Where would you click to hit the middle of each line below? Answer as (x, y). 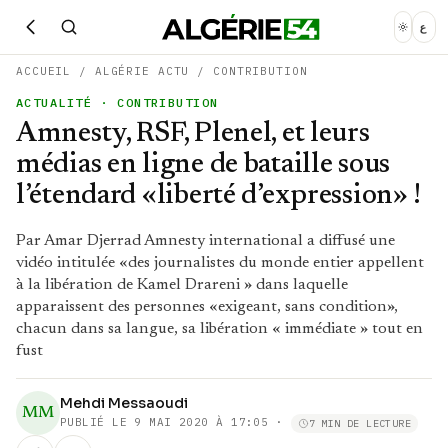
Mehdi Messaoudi (124, 403)
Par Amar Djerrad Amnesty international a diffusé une (205, 241)
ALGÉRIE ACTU (142, 71)
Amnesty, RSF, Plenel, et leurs (193, 134)
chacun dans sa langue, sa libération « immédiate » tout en (219, 329)
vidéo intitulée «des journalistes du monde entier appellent (220, 263)
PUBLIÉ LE (97, 422)
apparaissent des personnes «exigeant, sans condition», (207, 307)
